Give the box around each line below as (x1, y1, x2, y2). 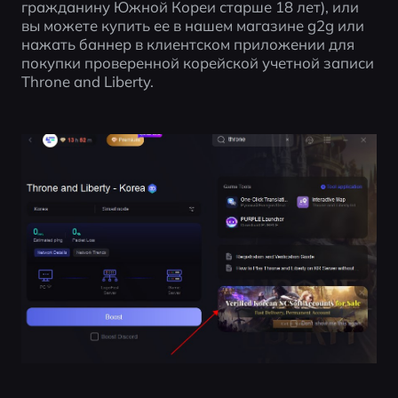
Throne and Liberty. (20, 71, 154, 91)
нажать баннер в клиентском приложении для (20, 34, 354, 53)
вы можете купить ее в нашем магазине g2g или (20, 15, 364, 35)
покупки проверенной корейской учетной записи (20, 52, 374, 72)
